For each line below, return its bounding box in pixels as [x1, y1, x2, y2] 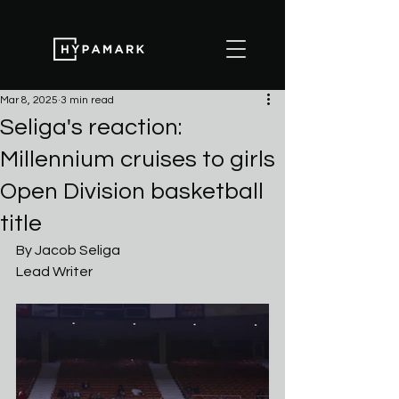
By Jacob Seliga [16, 243, 120, 257]
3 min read [61, 94, 114, 106]
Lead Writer [16, 265, 93, 279]
